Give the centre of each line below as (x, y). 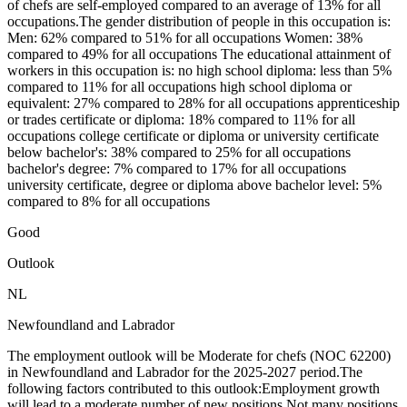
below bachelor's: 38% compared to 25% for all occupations (179, 153)
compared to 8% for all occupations (109, 202)
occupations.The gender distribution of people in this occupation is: (199, 22)
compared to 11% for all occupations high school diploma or (179, 87)
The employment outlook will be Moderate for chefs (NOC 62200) (199, 356)
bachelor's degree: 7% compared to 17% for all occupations (177, 169)
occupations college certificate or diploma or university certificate (193, 136)
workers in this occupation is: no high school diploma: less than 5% (199, 71)
